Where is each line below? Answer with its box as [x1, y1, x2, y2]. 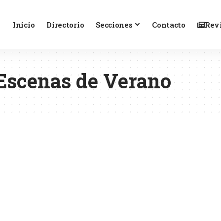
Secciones [96, 20, 133, 30]
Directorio [46, 20, 84, 30]
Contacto [152, 20, 185, 30]
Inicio [13, 20, 35, 30]
